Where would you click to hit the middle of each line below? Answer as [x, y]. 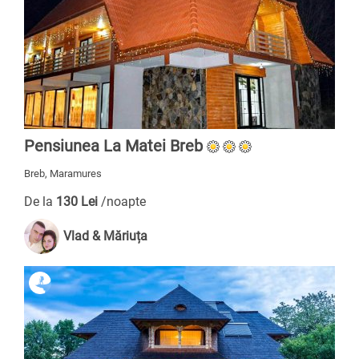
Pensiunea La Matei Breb [113, 146]
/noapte [123, 202]
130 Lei [79, 202]
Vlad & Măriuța [105, 236]
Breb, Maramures [63, 173]
